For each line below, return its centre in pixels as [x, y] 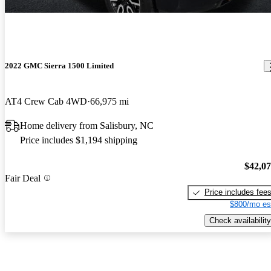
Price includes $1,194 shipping [79, 140]
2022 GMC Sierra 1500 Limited [59, 66]
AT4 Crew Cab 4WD [46, 102]
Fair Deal [23, 178]
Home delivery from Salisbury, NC [87, 126]
